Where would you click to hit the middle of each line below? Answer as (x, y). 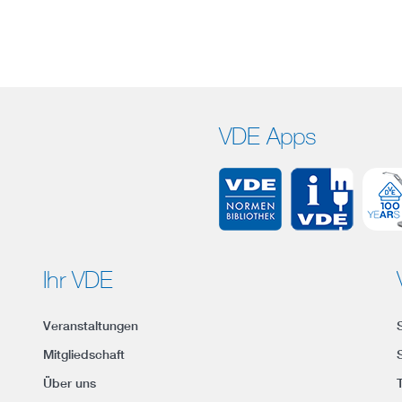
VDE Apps (268, 135)
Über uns (70, 383)
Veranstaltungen (91, 325)
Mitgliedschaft (84, 354)
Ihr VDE (79, 279)
